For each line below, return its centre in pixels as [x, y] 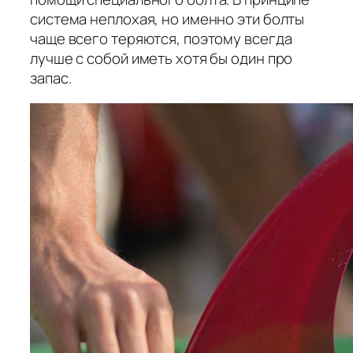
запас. [51, 78]
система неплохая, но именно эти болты [167, 19]
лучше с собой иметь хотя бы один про [162, 59]
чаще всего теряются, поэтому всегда [161, 39]
